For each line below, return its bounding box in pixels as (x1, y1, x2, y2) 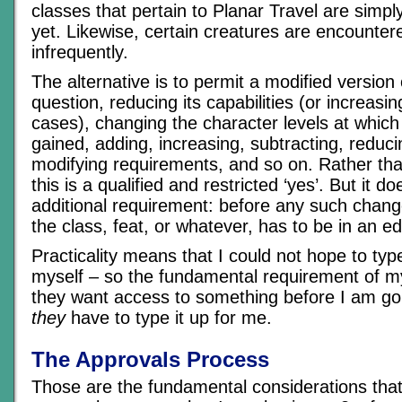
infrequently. (31, 41, 128, 62)
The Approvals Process (31, 346, 269, 371)
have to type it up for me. (66, 307, 272, 328)
